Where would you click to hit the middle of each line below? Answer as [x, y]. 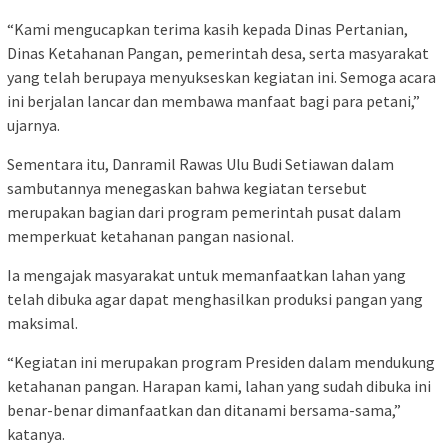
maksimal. [42, 322]
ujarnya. [33, 124]
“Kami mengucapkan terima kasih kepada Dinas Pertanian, [207, 28]
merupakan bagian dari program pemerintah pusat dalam [204, 211]
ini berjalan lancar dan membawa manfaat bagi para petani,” [213, 100]
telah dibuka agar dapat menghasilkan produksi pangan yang [215, 298]
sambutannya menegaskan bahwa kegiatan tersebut [187, 187]
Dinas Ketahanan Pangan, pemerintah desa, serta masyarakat [218, 52]
